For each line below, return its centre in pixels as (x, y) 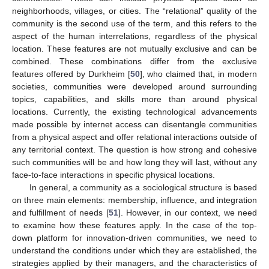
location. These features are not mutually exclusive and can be (134, 49)
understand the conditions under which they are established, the (134, 251)
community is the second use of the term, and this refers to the (134, 24)
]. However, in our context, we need (188, 213)
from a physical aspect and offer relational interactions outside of (134, 137)
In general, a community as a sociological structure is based (143, 188)
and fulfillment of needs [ (60, 213)
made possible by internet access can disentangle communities (134, 125)
